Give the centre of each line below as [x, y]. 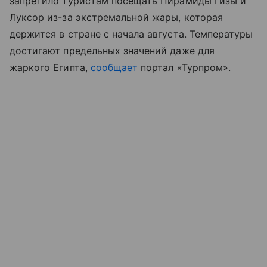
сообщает [116, 68]
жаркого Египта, [50, 68]
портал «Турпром [182, 68]
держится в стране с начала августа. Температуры [131, 34]
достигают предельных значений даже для [112, 51]
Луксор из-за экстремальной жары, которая [116, 18]
